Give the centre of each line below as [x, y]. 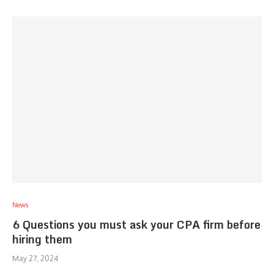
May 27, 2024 [35, 258]
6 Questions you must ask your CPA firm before [136, 224]
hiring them [42, 239]
